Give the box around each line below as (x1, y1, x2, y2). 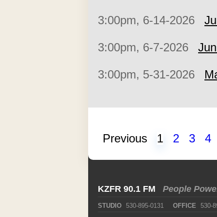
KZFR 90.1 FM (98, 184, 158, 194)
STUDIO (98, 202, 122, 209)
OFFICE (173, 202, 196, 209)
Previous (103, 132, 147, 145)
